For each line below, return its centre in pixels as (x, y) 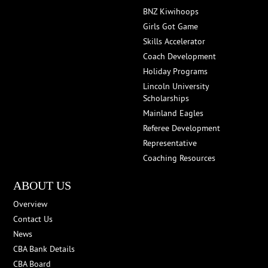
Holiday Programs (175, 71)
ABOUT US (42, 185)
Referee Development (182, 128)
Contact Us (33, 219)
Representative (170, 143)
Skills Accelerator (174, 41)
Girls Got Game (170, 26)
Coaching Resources (179, 158)
